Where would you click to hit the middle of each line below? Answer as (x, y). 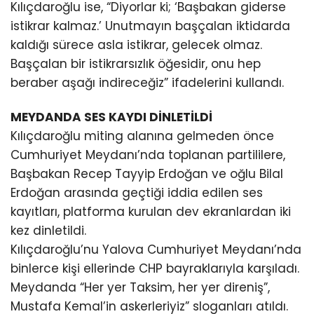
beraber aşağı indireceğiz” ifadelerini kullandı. (147, 82)
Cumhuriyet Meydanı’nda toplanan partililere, (148, 155)
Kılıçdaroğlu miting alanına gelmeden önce (142, 136)
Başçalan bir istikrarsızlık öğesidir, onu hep (136, 63)
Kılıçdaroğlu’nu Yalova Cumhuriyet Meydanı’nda (156, 249)
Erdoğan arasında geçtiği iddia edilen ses (137, 192)
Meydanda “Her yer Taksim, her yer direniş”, (140, 287)
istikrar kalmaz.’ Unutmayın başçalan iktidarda (150, 26)
